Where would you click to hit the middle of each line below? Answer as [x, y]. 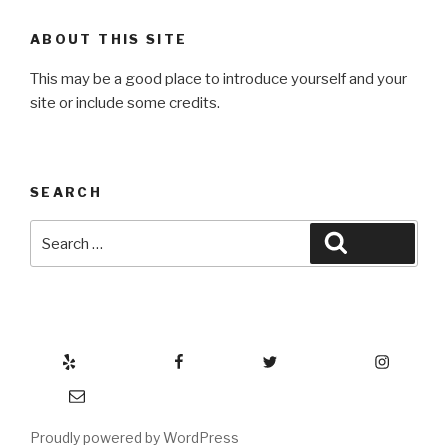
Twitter [234, 355]
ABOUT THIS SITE [109, 38]
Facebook [133, 355]
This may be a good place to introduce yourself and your [218, 79]
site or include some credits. [125, 103]
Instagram [335, 355]
